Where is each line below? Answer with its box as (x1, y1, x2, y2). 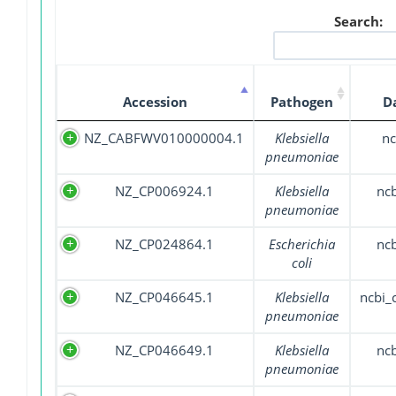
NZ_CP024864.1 (114, 235, 214, 254)
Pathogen (270, 93, 333, 111)
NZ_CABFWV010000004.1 (84, 129, 244, 148)
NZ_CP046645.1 (114, 288, 214, 307)
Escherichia (269, 235, 335, 254)
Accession (123, 93, 187, 111)
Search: (333, 12, 383, 31)
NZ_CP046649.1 (114, 341, 214, 360)
